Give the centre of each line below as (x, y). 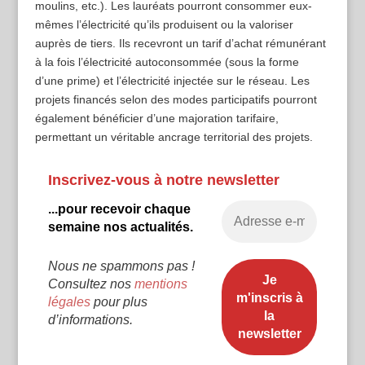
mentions (161, 284)
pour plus (119, 302)
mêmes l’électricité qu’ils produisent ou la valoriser (164, 25)
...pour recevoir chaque (119, 209)
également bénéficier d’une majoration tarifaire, (156, 119)
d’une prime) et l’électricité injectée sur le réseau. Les (172, 81)
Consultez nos (91, 284)
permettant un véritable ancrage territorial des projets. (174, 137)
